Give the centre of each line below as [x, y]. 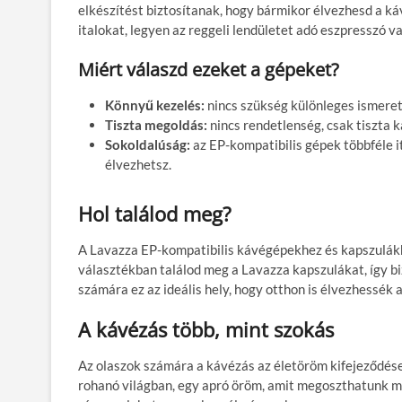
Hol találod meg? [155, 214]
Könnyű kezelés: [155, 105]
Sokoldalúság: [149, 144]
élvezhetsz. [138, 164]
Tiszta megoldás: [156, 125]
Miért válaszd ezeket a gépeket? [209, 70]
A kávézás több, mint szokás [206, 329]
